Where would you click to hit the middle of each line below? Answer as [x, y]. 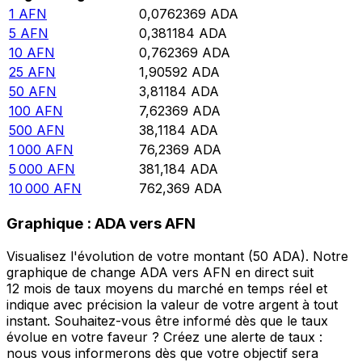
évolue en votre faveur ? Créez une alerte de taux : [164, 337]
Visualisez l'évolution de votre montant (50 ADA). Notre [177, 256]
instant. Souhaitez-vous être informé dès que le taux [167, 320]
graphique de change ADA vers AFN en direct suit [160, 272]
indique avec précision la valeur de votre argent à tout [172, 304]
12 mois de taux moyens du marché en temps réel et [167, 288]
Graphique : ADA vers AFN [101, 224]
